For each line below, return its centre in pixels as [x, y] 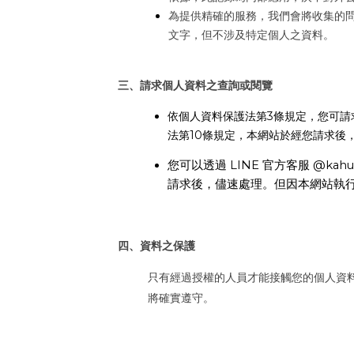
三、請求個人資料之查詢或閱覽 [195, 85]
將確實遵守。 [181, 298]
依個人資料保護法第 [217, 116]
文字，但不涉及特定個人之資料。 [251, 35]
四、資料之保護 [156, 246]
